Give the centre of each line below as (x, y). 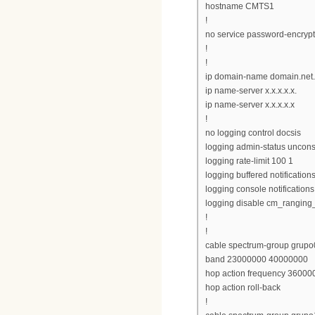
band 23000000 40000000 (257, 260)
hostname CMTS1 (240, 7)
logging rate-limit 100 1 (249, 161)
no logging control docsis (253, 133)
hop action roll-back (243, 288)
